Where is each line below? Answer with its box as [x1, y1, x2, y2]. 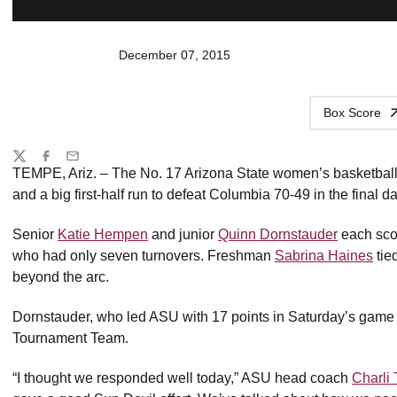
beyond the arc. [12, 269, 109, 284]
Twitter [12, 156, 49, 170]
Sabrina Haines [275, 247, 373, 263]
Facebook [38, 156, 94, 170]
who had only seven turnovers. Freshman [12, 247, 275, 263]
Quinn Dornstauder [218, 226, 338, 242]
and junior [148, 226, 218, 242]
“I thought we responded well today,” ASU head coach [12, 370, 352, 385]
